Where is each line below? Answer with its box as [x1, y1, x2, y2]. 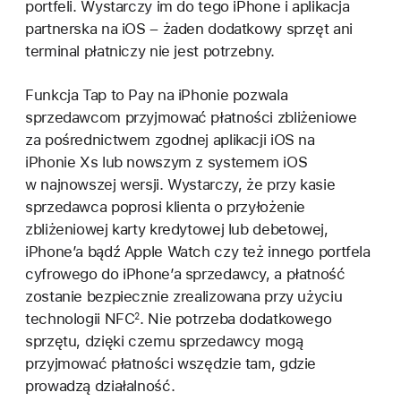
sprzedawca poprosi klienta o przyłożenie [25, 198, 306, 217]
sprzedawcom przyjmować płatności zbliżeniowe [25, 108, 357, 127]
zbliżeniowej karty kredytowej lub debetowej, [25, 220, 328, 239]
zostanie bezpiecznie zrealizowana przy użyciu [25, 287, 343, 306]
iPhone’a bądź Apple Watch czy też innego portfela [25, 243, 371, 261]
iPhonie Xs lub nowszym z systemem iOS [25, 153, 308, 172]
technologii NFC [25, 310, 135, 328]
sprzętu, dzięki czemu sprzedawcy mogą [25, 332, 303, 351]
